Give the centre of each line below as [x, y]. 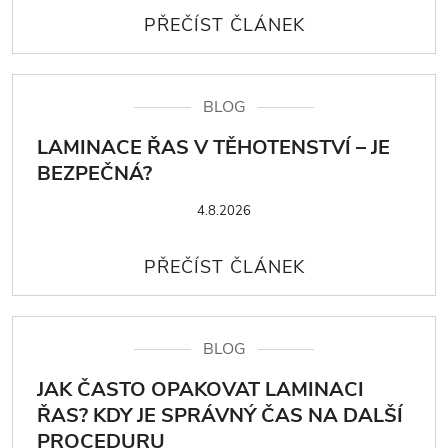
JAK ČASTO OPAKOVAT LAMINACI [200, 389]
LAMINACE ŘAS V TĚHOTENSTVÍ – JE [213, 147]
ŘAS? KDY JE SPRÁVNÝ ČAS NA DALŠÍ [220, 415]
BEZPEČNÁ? [94, 173]
